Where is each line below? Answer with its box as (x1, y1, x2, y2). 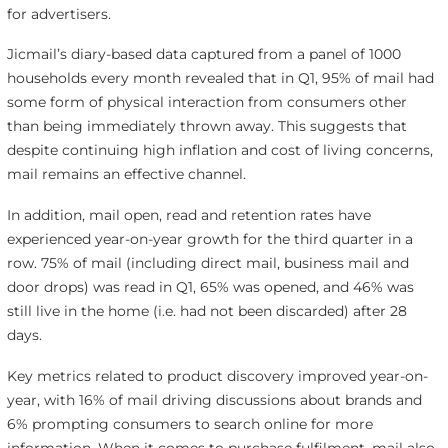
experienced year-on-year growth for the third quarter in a (6, 230, 413, 249)
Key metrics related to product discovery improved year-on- (6, 367, 428, 386)
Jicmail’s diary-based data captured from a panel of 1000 (6, 45, 401, 64)
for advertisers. (6, 4, 111, 23)
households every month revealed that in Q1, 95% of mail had (6, 69, 434, 88)
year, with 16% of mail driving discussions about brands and (6, 391, 422, 410)
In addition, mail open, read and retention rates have (6, 206, 371, 225)
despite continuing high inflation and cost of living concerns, (6, 141, 433, 160)
